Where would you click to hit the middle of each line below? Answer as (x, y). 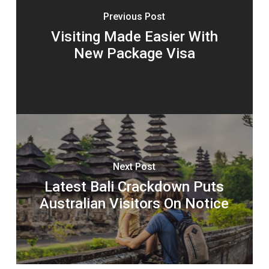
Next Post (134, 167)
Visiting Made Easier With (134, 37)
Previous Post (134, 17)
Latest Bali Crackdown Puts (134, 187)
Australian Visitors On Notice (134, 204)
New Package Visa (134, 53)
